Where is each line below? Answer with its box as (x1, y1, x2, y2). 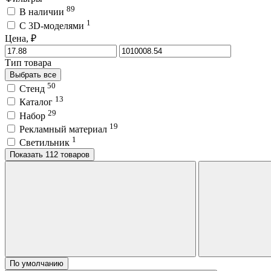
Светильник (19, 137, 72, 148)
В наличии (19, 7, 67, 18)
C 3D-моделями (19, 20, 87, 31)
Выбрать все (10, 70, 56, 79)
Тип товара (5, 57, 51, 68)
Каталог (19, 97, 55, 108)
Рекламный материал (19, 123, 109, 134)
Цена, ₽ (5, 33, 36, 44)
